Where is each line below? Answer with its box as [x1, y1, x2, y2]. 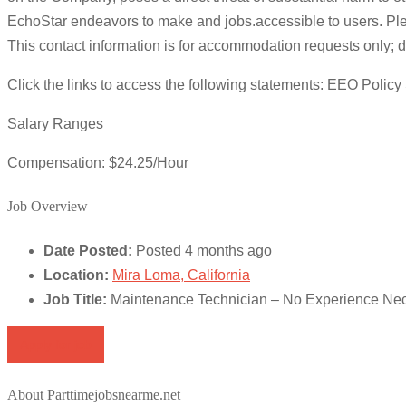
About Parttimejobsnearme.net [7, 387, 180, 403]
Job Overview [7, 198, 88, 215]
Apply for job [20, 336, 92, 352]
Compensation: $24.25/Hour [7, 155, 188, 171]
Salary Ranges [7, 116, 103, 132]
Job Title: [43, 291, 107, 307]
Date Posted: [43, 242, 132, 258]
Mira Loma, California [112, 266, 250, 283]
